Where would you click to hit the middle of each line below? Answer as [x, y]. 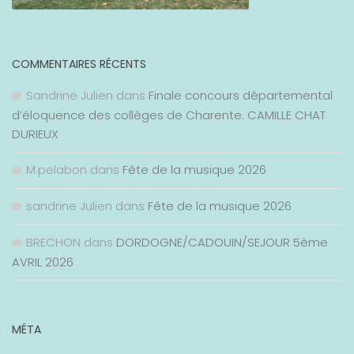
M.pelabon [56, 169]
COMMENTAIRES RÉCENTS [79, 64]
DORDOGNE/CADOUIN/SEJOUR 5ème [222, 242]
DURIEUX [35, 134]
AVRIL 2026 [43, 262]
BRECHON [53, 242]
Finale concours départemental [241, 95]
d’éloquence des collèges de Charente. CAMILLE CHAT [169, 115]
